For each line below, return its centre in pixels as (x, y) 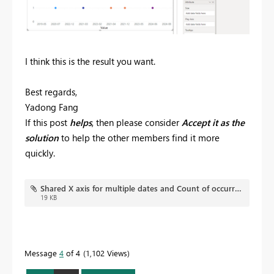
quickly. (40, 153)
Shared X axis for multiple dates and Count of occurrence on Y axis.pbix (238, 188)
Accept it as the (213, 123)
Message (42, 253)
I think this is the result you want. (90, 61)
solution (42, 138)
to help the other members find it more (140, 138)
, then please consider (135, 123)
